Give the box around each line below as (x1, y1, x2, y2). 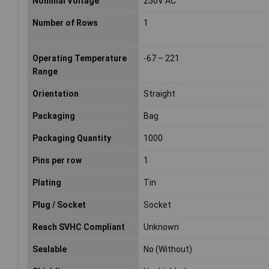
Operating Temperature (32, 53, 127, 64)
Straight (144, 89, 176, 99)
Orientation (32, 89, 79, 99)
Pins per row (32, 156, 82, 166)
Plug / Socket (32, 200, 86, 210)
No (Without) (144, 244, 193, 255)
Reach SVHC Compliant (32, 222, 125, 232)
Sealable (32, 244, 67, 255)
